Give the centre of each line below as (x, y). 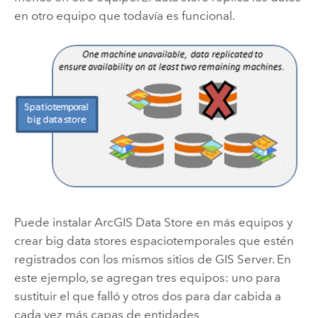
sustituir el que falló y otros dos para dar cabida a (147, 296)
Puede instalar (54, 222)
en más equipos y (242, 222)
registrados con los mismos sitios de (114, 259)
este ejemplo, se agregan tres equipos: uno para (147, 277)
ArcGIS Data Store (143, 222)
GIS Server (243, 259)
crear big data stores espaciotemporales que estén (154, 240)
